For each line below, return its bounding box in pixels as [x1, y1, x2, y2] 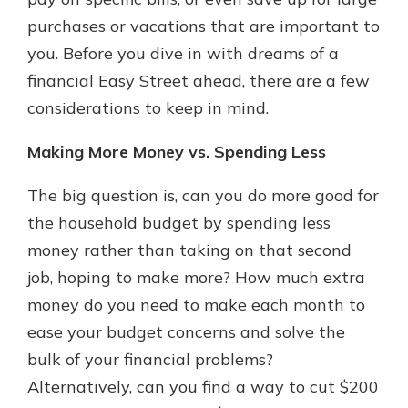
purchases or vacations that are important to [27, 15, 380, 36]
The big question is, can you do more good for [27, 185, 379, 206]
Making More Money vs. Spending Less [27, 141, 326, 162]
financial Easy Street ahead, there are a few [27, 70, 370, 91]
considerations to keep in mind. [27, 97, 269, 118]
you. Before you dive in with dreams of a [27, 43, 339, 64]
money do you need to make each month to [27, 294, 365, 315]
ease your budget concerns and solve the [27, 321, 345, 342]
